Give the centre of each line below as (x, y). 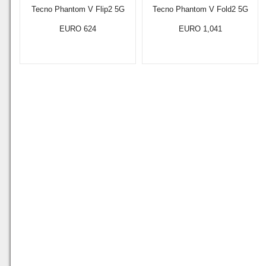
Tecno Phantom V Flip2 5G (78, 9)
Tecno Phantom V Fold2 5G (200, 9)
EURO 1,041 (200, 29)
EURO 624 (78, 29)
